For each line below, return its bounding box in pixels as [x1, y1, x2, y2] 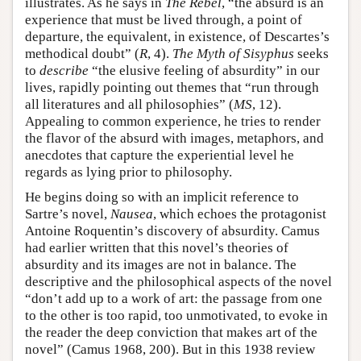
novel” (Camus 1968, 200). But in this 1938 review [25, 342, 315, 358]
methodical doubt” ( [25, 46, 139, 62]
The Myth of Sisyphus [172, 46, 294, 62]
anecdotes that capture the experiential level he [25, 147, 294, 164]
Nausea [110, 206, 153, 222]
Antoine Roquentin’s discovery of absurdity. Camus [25, 223, 320, 239]
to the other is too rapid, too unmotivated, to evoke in [25, 308, 328, 324]
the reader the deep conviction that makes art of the [25, 325, 317, 341]
